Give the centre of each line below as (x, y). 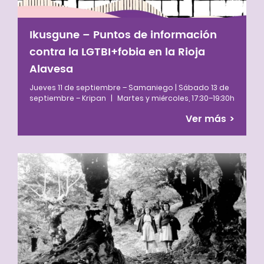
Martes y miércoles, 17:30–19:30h (175, 98)
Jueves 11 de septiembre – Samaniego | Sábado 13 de (129, 87)
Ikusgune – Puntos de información (123, 35)
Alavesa (51, 69)
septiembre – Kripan (69, 98)
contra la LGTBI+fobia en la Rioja (117, 52)
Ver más (207, 119)
